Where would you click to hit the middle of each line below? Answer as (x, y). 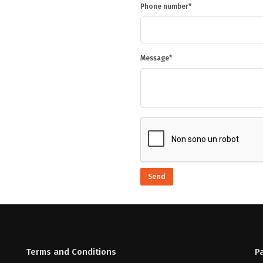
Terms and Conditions (71, 252)
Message (155, 58)
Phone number (164, 7)
